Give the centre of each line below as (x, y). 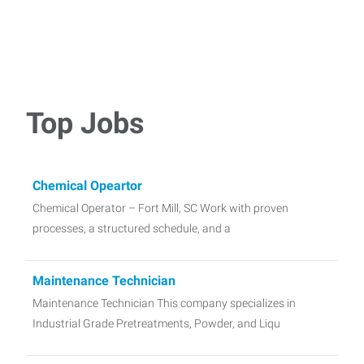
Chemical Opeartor (87, 185)
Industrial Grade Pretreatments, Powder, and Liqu (156, 323)
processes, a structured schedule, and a (132, 228)
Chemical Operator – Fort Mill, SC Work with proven (160, 208)
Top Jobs (85, 123)
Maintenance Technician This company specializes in (164, 303)
